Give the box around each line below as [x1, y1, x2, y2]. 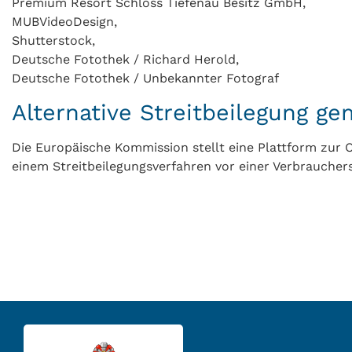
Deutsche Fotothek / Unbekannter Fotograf [12, 70, 279, 86]
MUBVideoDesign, [12, 13, 117, 29]
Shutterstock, [12, 32, 95, 48]
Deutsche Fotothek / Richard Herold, [12, 51, 239, 67]
